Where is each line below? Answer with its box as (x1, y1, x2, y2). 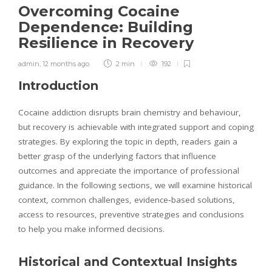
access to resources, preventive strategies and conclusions (18, 208, 244, 220)
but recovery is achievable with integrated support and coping (18, 121, 254, 132)
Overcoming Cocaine (18, 2, 180, 20)
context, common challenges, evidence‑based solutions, (18, 194, 235, 205)
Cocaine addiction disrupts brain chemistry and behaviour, (18, 106, 241, 118)
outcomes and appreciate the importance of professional (18, 165, 239, 176)
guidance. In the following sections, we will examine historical (18, 179, 252, 191)
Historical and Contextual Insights (18, 254, 237, 269)
